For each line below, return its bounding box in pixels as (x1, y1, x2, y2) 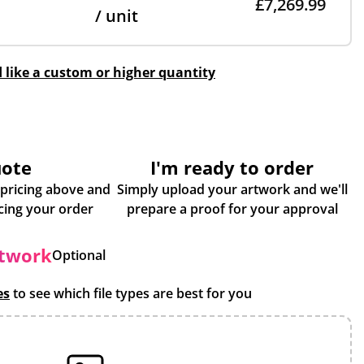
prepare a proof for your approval (126, 200, 338, 218)
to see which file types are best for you (10, 284, 252, 302)
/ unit (95, 5, 138, 27)
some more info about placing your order (58, 200, 93, 218)
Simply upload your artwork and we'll (116, 180, 348, 198)
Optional (52, 246, 106, 264)
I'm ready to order (150, 155, 314, 180)
